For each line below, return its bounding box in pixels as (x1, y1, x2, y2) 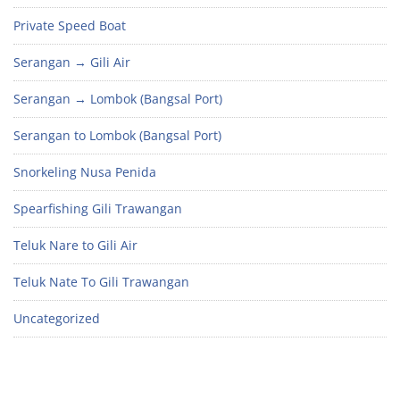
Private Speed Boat (13, 16, 126, 34)
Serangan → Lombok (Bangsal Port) (13, 89, 222, 107)
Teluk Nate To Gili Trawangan (13, 272, 189, 290)
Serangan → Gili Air (13, 53, 130, 71)
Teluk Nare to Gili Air (13, 236, 137, 254)
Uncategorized (13, 309, 100, 327)
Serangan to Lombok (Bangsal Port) (13, 126, 221, 144)
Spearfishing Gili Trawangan (13, 199, 182, 217)
